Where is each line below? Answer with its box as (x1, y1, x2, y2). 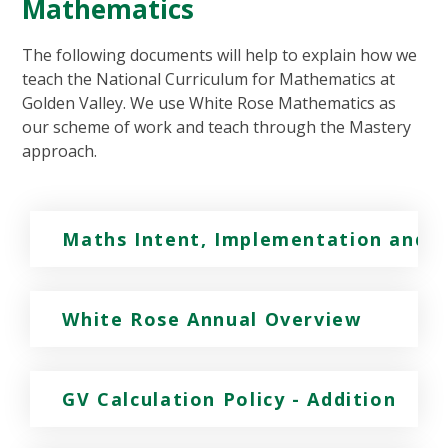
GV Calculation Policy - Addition (62, 387, 397, 412)
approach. (22, 140, 98, 163)
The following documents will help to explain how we (22, 44, 418, 67)
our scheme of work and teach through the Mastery (22, 116, 412, 139)
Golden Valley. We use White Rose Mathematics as (22, 92, 397, 115)
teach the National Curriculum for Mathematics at (22, 68, 396, 91)
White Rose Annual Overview (62, 307, 362, 332)
